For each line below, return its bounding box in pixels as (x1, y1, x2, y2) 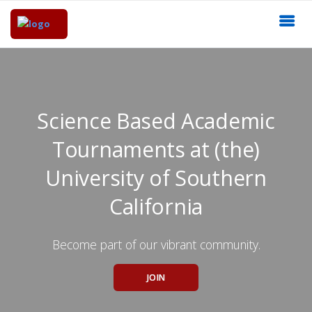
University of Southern (45, 163, 267, 192)
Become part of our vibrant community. (52, 235, 260, 253)
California (109, 192, 203, 221)
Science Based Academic (37, 106, 275, 135)
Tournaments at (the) (52, 134, 260, 164)
